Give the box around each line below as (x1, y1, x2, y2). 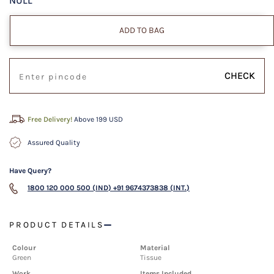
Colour (12, 243, 36, 253)
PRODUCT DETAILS (9, 220, 104, 231)
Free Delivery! (28, 115, 74, 124)
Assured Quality (28, 138, 80, 147)
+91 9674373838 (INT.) (113, 183, 190, 193)
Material (140, 243, 170, 253)
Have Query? (9, 166, 51, 176)
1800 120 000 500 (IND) (28, 183, 111, 193)
